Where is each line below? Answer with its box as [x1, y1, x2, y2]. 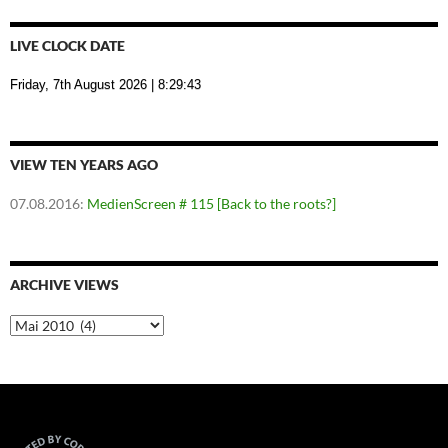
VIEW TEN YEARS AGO [10, 156, 158, 174]
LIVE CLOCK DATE [10, 37, 125, 55]
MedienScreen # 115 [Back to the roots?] [87, 195, 336, 213]
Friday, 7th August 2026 [10, 77, 147, 93]
